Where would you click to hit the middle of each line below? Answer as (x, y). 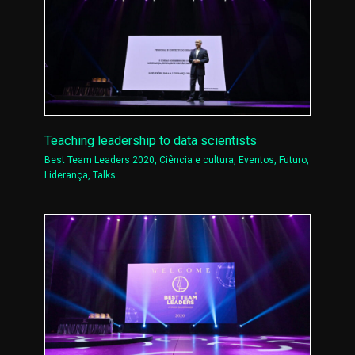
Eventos (257, 160)
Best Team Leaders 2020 (100, 160)
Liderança (67, 175)
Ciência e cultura (197, 160)
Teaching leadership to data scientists (151, 140)
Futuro (293, 160)
